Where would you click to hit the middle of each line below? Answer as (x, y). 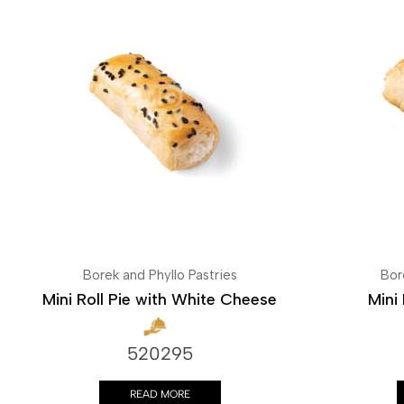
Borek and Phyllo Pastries (160, 275)
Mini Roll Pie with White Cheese (160, 299)
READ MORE (160, 395)
